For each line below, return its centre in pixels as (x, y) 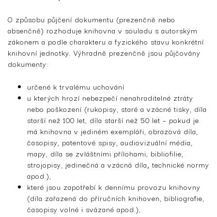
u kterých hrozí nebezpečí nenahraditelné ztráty (110, 97)
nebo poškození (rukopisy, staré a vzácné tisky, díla (117, 108)
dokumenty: (28, 63)
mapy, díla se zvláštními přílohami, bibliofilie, (105, 153)
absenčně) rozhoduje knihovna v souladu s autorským (103, 30)
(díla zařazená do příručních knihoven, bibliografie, (116, 198)
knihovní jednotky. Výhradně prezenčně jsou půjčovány (104, 52)
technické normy (181, 164)
